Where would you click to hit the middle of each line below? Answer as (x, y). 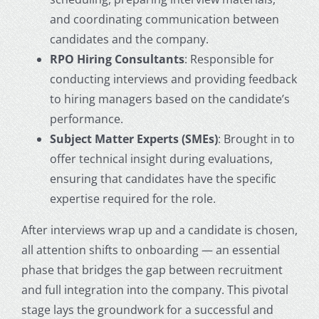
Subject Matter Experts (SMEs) (134, 139)
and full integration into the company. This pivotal (155, 290)
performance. (86, 119)
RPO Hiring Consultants (117, 59)
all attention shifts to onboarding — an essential (150, 250)
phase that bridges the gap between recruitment (152, 270)
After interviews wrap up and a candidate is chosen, (159, 230)
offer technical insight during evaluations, (161, 159)
